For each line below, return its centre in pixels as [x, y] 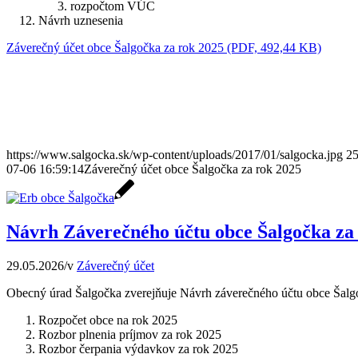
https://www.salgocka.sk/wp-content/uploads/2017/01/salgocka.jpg [175, 154]
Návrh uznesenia [81, 20]
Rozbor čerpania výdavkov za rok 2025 [138, 348]
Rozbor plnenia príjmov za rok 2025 [130, 334]
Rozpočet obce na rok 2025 [108, 320]
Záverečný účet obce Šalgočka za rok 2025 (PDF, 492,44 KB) [164, 47]
